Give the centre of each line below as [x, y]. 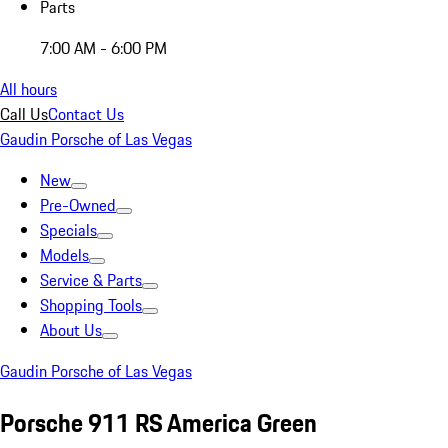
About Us [71, 330]
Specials [68, 230]
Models [64, 255]
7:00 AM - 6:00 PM [103, 48]
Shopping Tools [91, 305]
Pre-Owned [78, 205]
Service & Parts [91, 280]
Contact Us [86, 114]
